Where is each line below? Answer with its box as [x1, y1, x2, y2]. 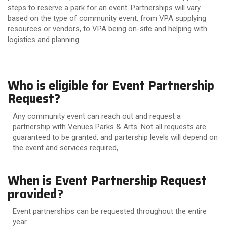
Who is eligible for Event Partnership [8, 76, 214, 96]
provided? [8, 184, 63, 204]
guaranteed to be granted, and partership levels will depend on [13, 132, 218, 142]
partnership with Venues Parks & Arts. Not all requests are [13, 122, 206, 131]
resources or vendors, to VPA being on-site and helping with [8, 24, 207, 33]
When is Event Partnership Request [8, 171, 207, 191]
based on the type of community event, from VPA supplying [8, 13, 206, 23]
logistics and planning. [8, 34, 81, 44]
